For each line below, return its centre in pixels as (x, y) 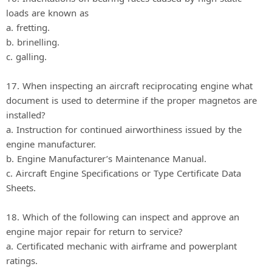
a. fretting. (28, 27)
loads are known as (47, 12)
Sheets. (21, 187)
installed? (26, 114)
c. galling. (26, 56)
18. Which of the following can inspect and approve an (123, 216)
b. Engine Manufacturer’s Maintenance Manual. (106, 158)
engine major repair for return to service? (94, 231)
